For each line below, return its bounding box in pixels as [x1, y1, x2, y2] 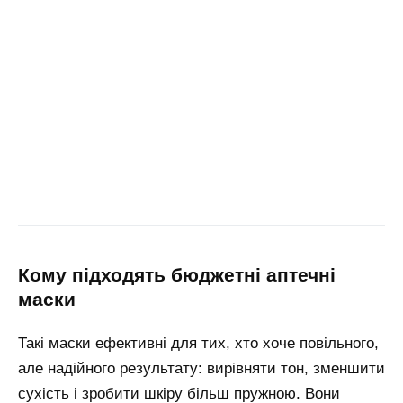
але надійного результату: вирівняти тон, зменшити [18, 360, 385, 378]
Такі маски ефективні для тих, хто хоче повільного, [18, 335, 379, 353]
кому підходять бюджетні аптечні [18, 264, 30, 287]
